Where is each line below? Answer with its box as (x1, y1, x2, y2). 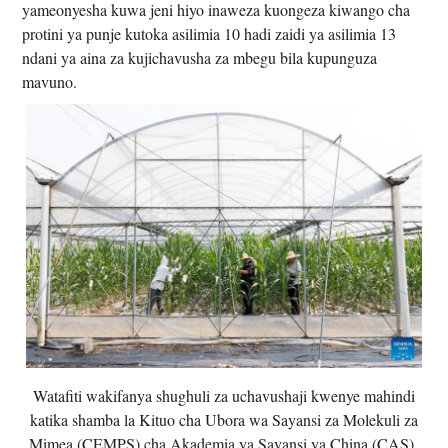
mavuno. (22, 71, 78, 93)
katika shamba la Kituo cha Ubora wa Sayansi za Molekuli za (29, 408, 418, 430)
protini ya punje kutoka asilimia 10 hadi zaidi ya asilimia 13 (22, 23, 397, 45)
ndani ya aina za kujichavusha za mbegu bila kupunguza (22, 47, 378, 69)
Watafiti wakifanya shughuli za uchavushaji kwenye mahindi (32, 384, 415, 406)
